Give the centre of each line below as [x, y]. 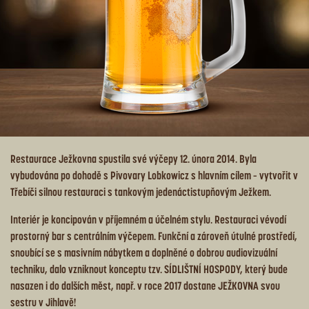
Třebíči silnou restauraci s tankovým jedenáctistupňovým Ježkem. [141, 192]
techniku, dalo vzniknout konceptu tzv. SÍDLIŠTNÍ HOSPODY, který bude [149, 269]
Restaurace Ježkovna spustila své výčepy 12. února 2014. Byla [133, 159]
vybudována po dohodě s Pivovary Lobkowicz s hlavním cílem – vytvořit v [154, 175]
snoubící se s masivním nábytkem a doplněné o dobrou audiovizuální [144, 252]
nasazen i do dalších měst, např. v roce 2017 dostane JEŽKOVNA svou [145, 286]
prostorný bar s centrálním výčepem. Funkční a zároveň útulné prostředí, [154, 236]
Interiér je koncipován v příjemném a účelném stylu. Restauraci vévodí [148, 219]
